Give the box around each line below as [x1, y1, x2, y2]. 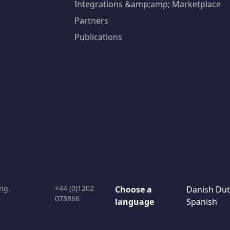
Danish [186, 184, 214, 195]
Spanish [186, 196, 217, 207]
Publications [74, 31, 123, 43]
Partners [74, 15, 109, 26]
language [115, 196, 154, 207]
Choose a [115, 184, 152, 195]
